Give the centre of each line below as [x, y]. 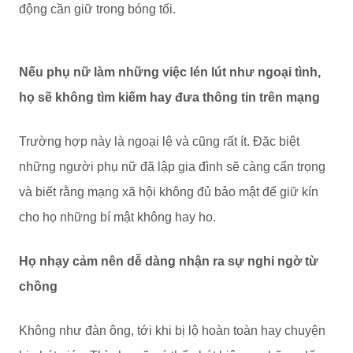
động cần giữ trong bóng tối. [97, 9]
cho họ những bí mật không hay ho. [117, 217]
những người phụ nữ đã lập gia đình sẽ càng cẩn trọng [172, 167]
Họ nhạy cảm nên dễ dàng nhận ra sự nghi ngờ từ [169, 261]
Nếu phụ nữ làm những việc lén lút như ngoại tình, [170, 72]
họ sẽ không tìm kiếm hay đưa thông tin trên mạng [169, 97]
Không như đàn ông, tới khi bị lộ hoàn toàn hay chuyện [172, 331]
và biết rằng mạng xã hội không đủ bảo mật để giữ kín [169, 192]
